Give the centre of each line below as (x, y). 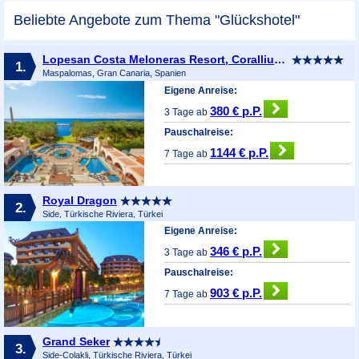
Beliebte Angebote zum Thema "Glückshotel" (157, 20)
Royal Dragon (79, 200)
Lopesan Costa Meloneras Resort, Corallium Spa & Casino (279, 59)
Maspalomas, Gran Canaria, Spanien (114, 73)
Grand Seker (76, 341)
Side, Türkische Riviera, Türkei (102, 214)
